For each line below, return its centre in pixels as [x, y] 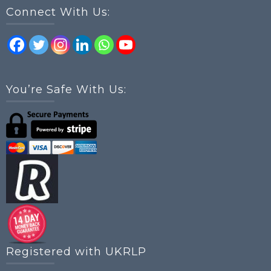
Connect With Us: [58, 12]
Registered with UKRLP [76, 251]
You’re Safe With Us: [66, 90]
